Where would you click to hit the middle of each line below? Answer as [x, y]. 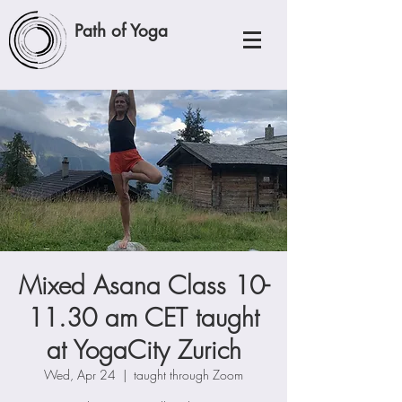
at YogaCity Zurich [144, 350]
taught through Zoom [188, 375]
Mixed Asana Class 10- [144, 285]
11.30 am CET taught [144, 317]
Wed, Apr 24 [80, 375]
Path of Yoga [121, 31]
